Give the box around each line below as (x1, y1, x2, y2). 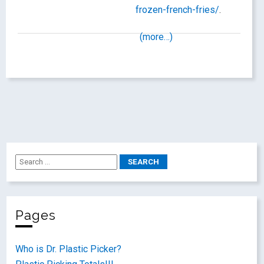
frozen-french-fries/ (136, 4, 219, 15)
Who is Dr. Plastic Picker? (15, 243, 122, 255)
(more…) (140, 31, 173, 42)
